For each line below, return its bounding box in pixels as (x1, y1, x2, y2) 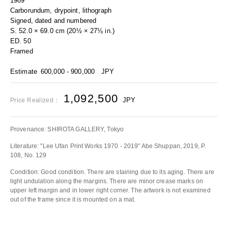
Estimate (10, 68, 37, 75)
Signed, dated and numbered (10, 17, 97, 24)
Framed (10, 47, 33, 55)
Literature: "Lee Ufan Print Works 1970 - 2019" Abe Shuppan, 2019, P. (10, 143, 207, 149)
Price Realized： (10, 97, 60, 104)
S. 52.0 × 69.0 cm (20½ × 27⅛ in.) (10, 27, 115, 35)
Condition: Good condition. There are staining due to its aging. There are (10, 169, 214, 175)
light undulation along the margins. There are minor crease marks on (10, 178, 204, 184)
